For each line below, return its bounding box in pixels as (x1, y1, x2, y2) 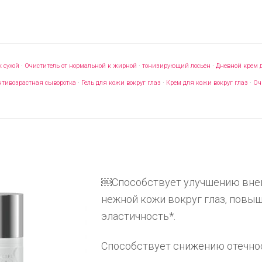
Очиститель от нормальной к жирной (25, 62, 137, 70)
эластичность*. (101, 210, 175, 222)
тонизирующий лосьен (142, 62, 211, 70)
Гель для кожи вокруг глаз (81, 79, 161, 87)
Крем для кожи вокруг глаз (166, 79, 248, 87)
